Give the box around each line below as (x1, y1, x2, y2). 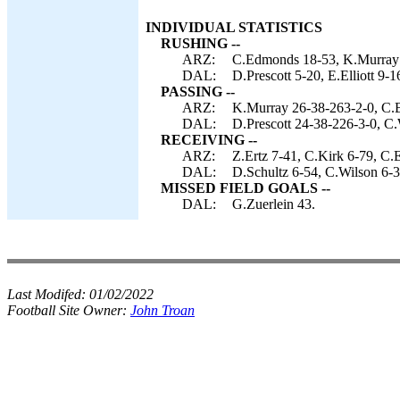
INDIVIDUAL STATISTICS (146, 20, 322, 35)
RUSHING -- (161, 36, 240, 51)
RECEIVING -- (161, 132, 257, 147)
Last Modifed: (7, 287, 89, 302)
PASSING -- (161, 84, 235, 99)
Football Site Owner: (7, 303, 130, 318)
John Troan (130, 303, 195, 318)
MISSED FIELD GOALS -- (161, 180, 330, 196)
